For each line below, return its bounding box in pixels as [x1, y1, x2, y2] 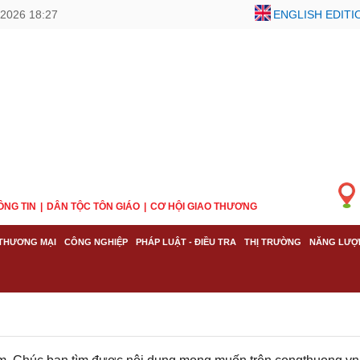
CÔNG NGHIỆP [64, 237, 128, 247]
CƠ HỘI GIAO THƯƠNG [150, 201, 257, 212]
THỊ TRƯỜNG [244, 237, 301, 247]
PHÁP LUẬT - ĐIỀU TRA [136, 237, 236, 247]
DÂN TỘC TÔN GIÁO [47, 201, 140, 212]
